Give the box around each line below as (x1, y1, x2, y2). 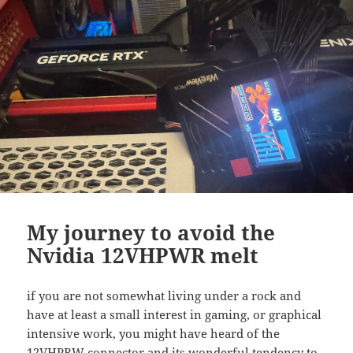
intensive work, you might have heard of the (27, 325, 281, 342)
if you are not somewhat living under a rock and (27, 288, 302, 304)
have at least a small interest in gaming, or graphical (27, 307, 322, 323)
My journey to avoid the (27, 218, 276, 247)
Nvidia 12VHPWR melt (27, 241, 259, 270)
